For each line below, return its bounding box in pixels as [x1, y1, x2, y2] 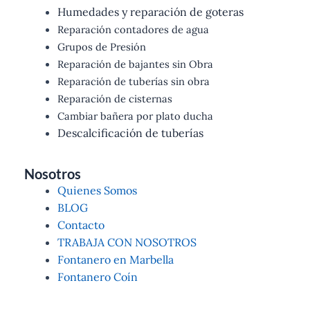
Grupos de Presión [57, 40, 146, 54]
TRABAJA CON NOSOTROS [57, 235, 197, 250]
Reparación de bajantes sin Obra [57, 57, 213, 71]
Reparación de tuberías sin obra [57, 75, 210, 89]
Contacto [57, 218, 104, 232]
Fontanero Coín [57, 270, 138, 284]
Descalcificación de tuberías [57, 126, 203, 140]
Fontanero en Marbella [57, 253, 174, 267]
